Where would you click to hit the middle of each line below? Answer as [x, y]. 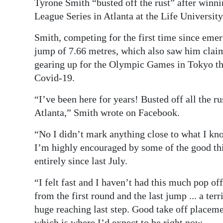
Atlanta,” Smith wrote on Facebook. [107, 112]
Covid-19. [55, 77]
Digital [28, 15]
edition [29, 29]
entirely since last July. [81, 161]
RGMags [31, 52]
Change [30, 102]
